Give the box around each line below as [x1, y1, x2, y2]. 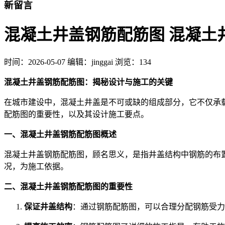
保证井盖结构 [24, 202, 72, 211]
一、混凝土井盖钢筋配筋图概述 [4, 130, 117, 139]
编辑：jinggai [67, 58, 113, 67]
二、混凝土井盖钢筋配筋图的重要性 [4, 182, 133, 191]
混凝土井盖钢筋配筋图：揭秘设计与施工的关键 [4, 78, 173, 87]
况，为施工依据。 [4, 162, 68, 171]
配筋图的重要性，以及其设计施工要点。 [4, 110, 149, 119]
